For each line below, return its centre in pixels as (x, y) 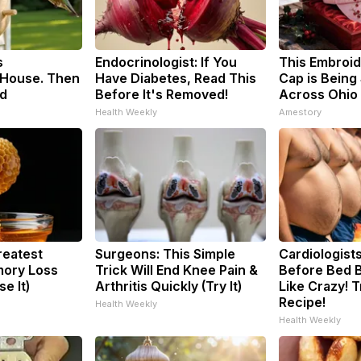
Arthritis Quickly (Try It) (168, 286)
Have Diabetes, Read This (176, 78)
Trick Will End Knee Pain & (176, 270)
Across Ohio (318, 94)
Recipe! (302, 302)
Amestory (300, 112)
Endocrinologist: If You (166, 62)
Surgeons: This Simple (165, 253)
